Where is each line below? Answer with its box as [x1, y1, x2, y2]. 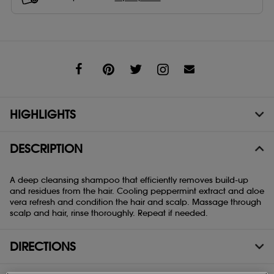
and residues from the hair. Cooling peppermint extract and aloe [10, 185, 264, 196]
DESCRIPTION [10, 141, 83, 156]
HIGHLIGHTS [10, 106, 76, 122]
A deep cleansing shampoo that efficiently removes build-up [10, 174, 248, 185]
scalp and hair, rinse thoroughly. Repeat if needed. [10, 207, 208, 218]
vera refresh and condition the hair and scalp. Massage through [10, 196, 261, 207]
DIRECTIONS [10, 239, 76, 254]
